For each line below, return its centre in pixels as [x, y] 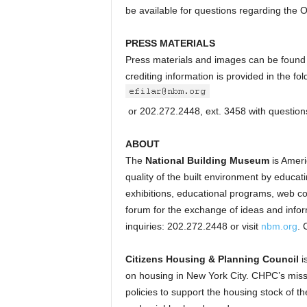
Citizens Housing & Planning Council [212, 259]
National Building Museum [207, 160]
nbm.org [279, 226]
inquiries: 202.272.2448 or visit [193, 226]
